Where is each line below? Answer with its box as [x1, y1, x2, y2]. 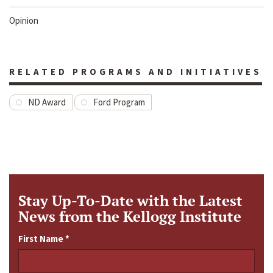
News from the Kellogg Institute [18, 207, 241, 227]
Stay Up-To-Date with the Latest [18, 191, 243, 211]
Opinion [9, 15, 38, 27]
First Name [18, 233, 65, 245]
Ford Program [93, 96, 145, 108]
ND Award [28, 96, 66, 108]
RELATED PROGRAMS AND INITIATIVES [9, 66, 262, 78]
